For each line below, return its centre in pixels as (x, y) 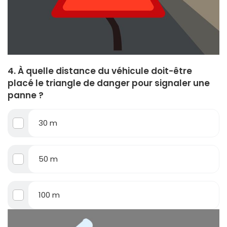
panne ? (26, 96)
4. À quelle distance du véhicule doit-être (100, 71)
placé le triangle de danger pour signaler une (109, 83)
